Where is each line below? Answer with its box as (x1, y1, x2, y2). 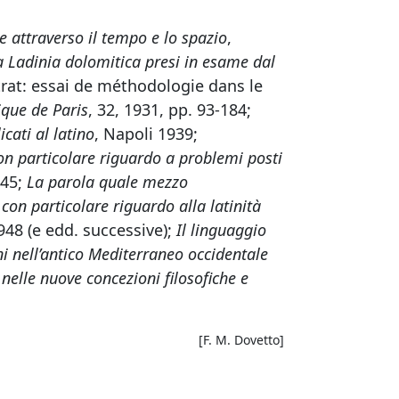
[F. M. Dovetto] (199, 331, 284, 348)
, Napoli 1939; (94, 123, 198, 144)
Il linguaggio (176, 219, 266, 240)
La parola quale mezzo (27, 171, 188, 192)
